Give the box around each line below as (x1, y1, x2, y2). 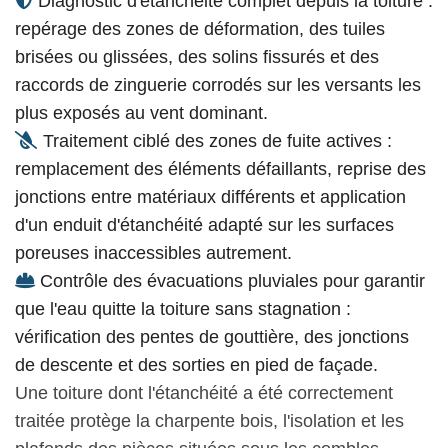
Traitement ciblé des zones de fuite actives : (38, 131, 392, 152)
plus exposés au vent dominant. (15, 103, 268, 124)
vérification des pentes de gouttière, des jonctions (15, 327, 409, 348)
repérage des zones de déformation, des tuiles (15, 19, 385, 40)
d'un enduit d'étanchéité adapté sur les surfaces (15, 215, 394, 236)
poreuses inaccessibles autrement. (15, 243, 292, 264)
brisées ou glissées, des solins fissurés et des (15, 47, 379, 68)
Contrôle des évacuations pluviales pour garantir (35, 271, 425, 292)
